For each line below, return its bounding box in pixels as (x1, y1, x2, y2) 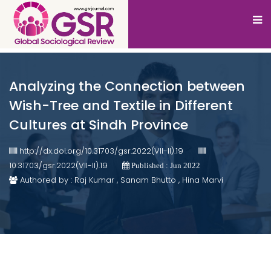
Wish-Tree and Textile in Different (9, 96, 233, 115)
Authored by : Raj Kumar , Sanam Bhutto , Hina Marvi (18, 174, 223, 186)
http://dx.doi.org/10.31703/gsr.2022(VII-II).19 (19, 145, 183, 157)
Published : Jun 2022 (129, 162, 200, 169)
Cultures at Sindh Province (9, 116, 188, 134)
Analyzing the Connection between (9, 77, 245, 96)
